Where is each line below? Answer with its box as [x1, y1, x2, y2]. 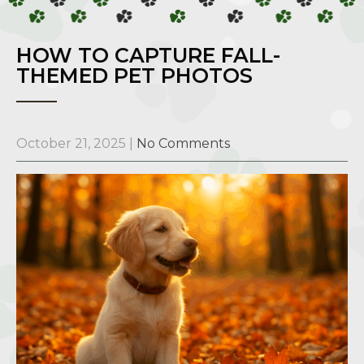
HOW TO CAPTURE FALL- [16, 42, 280, 67]
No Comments [136, 135, 230, 151]
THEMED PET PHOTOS [16, 63, 253, 88]
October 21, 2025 [16, 135, 126, 151]
